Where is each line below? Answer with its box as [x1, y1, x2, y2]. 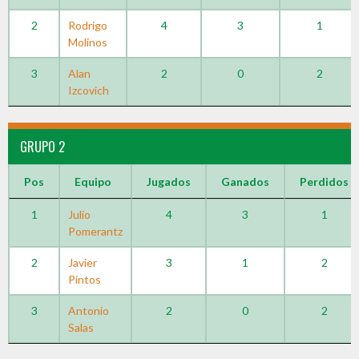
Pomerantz [68, 224, 123, 238]
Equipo [75, 175, 111, 188]
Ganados [221, 175, 269, 188]
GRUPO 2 [20, 137, 65, 156]
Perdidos [300, 175, 349, 188]
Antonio [68, 304, 109, 317]
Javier [68, 256, 97, 269]
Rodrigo [68, 18, 107, 32]
